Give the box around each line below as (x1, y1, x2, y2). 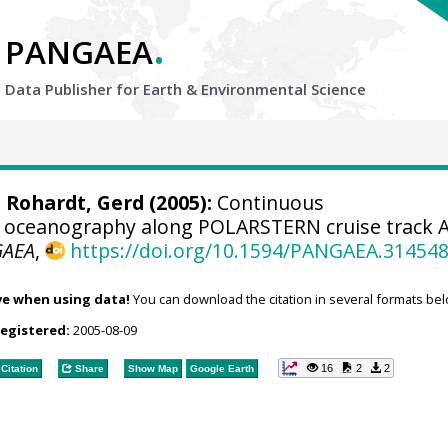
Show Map (127, 362, 178, 374)
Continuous (211, 189, 324, 216)
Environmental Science (201, 79, 366, 99)
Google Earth (189, 362, 254, 374)
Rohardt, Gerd (5, 189, 144, 216)
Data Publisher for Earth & (5, 79, 201, 99)
